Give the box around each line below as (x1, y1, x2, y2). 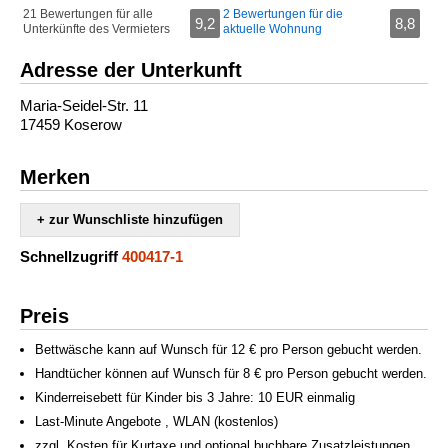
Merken (20, 166, 90, 188)
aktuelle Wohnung (223, 22, 322, 36)
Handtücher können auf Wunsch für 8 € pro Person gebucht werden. (35, 366, 427, 381)
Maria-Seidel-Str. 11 (20, 97, 148, 114)
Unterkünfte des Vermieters (23, 22, 170, 36)
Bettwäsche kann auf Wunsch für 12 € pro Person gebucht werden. (35, 342, 422, 357)
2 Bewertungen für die (223, 7, 343, 21)
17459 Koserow (20, 116, 122, 133)
